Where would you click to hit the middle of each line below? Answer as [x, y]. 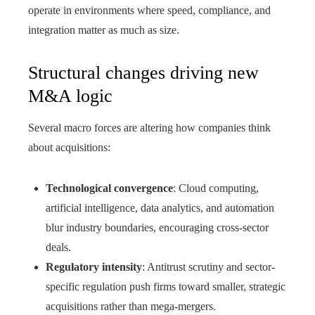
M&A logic [70, 96]
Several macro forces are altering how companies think [149, 128]
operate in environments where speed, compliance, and [149, 11]
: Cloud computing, [216, 188]
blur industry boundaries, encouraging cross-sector [157, 228]
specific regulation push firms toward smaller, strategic [166, 287]
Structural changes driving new [143, 73]
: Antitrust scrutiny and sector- [208, 267]
